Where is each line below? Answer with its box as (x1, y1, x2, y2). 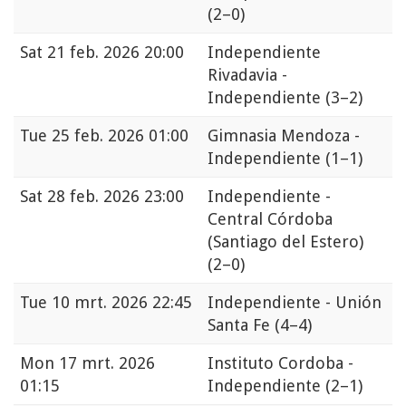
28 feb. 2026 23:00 (47, 187, 184, 207)
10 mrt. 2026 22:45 (52, 293, 192, 313)
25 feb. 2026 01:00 (52, 126, 188, 146)
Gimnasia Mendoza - (208, 126, 360, 146)
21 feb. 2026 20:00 (47, 43, 184, 63)
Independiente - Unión (208, 293, 382, 313)
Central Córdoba (208, 209, 333, 229)
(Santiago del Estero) (208, 232, 363, 252)
